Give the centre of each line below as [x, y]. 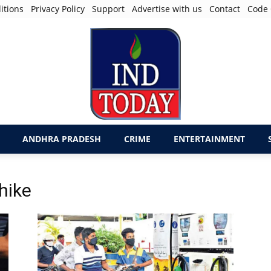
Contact [225, 9]
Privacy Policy [58, 9]
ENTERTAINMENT [209, 139]
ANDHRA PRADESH [62, 139]
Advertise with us [167, 9]
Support [109, 9]
